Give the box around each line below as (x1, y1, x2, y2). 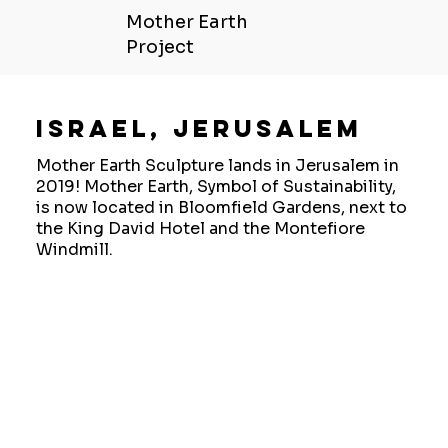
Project (126, 36, 195, 58)
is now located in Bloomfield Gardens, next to (35, 197, 407, 219)
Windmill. (35, 239, 113, 261)
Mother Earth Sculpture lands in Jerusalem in (35, 155, 399, 177)
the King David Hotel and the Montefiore (35, 218, 365, 240)
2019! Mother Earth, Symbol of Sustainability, (35, 176, 396, 198)
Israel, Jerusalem (35, 113, 363, 144)
